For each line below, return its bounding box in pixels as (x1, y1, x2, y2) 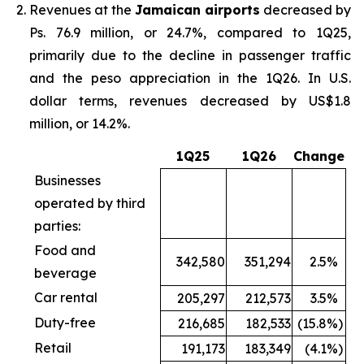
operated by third (34, 194, 145, 211)
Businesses (34, 171, 101, 188)
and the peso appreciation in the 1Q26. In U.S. (29, 69, 351, 86)
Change (292, 147, 344, 164)
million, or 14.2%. (29, 115, 130, 132)
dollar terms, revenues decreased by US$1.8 (29, 92, 351, 109)
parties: (34, 217, 80, 234)
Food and (34, 241, 96, 258)
